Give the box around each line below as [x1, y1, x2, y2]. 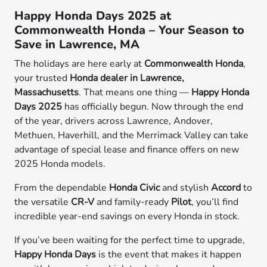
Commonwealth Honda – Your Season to [14, 22, 245, 38]
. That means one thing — [79, 86, 192, 99]
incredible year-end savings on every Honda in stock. [14, 210, 240, 223]
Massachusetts [14, 86, 79, 99]
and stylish [160, 181, 212, 194]
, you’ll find [191, 195, 239, 209]
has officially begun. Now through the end [62, 100, 244, 113]
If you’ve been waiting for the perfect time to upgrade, [14, 234, 246, 247]
